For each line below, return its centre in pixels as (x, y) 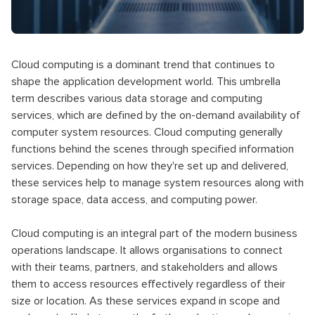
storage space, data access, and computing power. (134, 200)
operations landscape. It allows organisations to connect (147, 250)
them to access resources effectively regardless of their (148, 284)
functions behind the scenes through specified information (153, 149)
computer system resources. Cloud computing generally (147, 132)
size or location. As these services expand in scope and (146, 301)
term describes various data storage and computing (137, 98)
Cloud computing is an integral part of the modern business (154, 233)
